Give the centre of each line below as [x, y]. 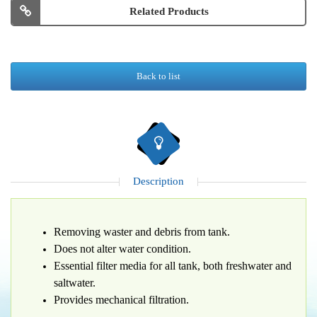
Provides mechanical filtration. [121, 300]
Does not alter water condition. [122, 249]
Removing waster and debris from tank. [142, 232]
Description [158, 181]
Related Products [169, 11]
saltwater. [75, 283]
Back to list [158, 76]
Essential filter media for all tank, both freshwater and [173, 266]
